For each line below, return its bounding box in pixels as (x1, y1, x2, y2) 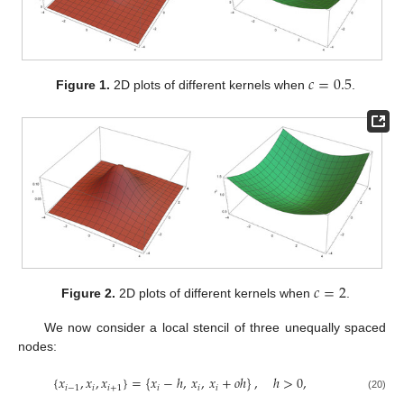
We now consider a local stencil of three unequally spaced (43, 320, 386, 335)
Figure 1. (56, 77, 111, 92)
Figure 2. (61, 286, 116, 301)
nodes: (18, 339, 57, 354)
